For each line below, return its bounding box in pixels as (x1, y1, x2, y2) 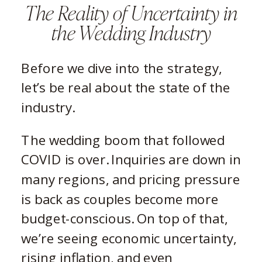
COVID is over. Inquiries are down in (21, 150, 241, 168)
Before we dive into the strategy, (21, 58, 222, 77)
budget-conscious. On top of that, (21, 209, 228, 227)
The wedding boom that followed (21, 130, 225, 149)
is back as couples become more (21, 189, 219, 208)
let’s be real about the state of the (21, 78, 230, 96)
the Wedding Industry (51, 16, 212, 46)
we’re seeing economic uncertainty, (21, 229, 237, 247)
